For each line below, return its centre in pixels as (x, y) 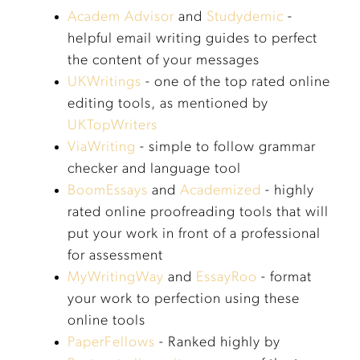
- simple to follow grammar (226, 148)
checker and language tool (154, 170)
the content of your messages (164, 61)
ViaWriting (102, 148)
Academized (221, 191)
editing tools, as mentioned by (168, 104)
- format (284, 278)
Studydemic (245, 18)
